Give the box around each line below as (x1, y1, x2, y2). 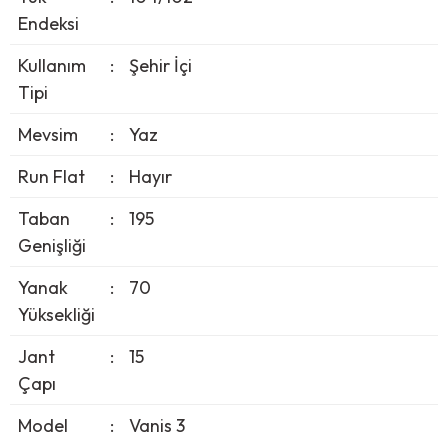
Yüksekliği (17, 302, 95, 326)
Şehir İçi (128, 53, 192, 77)
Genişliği (17, 233, 86, 257)
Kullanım (17, 53, 86, 77)
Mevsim (17, 122, 78, 146)
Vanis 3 (128, 413, 185, 437)
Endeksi (17, 11, 79, 35)
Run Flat (17, 164, 85, 188)
